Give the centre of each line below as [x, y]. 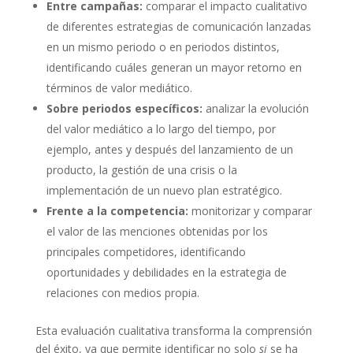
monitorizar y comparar [250, 211]
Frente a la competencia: [117, 211]
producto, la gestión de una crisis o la [141, 170]
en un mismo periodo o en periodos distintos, [163, 47]
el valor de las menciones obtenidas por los [157, 232]
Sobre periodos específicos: [124, 109]
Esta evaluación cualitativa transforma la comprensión [173, 331]
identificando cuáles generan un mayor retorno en [174, 68]
